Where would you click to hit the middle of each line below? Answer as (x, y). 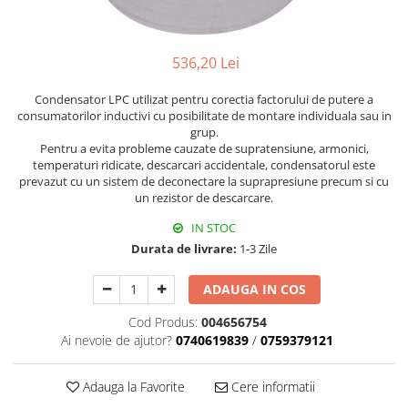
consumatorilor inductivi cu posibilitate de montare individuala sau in (204, 116)
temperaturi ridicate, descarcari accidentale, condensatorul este (204, 165)
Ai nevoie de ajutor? (117, 341)
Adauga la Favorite (132, 387)
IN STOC (212, 228)
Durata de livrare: (184, 249)
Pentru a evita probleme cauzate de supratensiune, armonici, (204, 149)
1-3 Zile (257, 249)
